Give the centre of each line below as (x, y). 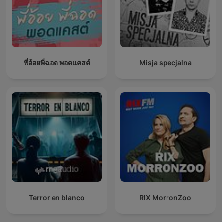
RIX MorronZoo (165, 198)
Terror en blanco (57, 198)
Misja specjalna (165, 63)
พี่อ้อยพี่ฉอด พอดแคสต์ (57, 63)
